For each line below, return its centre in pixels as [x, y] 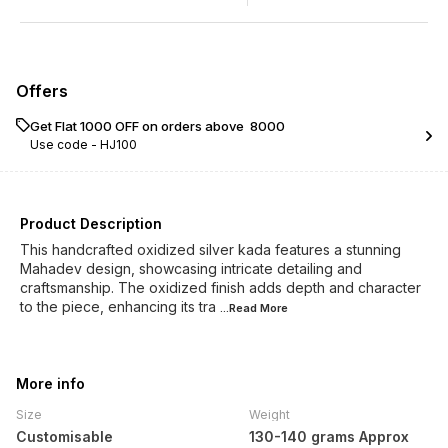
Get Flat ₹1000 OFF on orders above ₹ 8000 [157, 126]
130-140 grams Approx [328, 436]
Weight [269, 414]
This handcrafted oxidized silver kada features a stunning [210, 249]
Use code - [65, 144]
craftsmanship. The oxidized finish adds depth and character [220, 287]
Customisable [64, 436]
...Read [240, 308]
